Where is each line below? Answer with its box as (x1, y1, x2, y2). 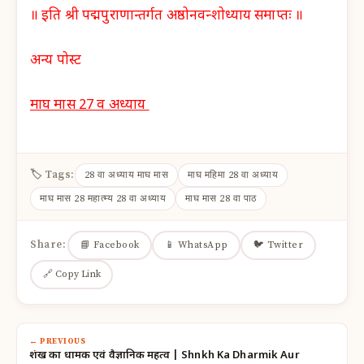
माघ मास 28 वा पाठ (185, 192, 257, 205)
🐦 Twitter (253, 239, 303, 252)
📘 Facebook (80, 239, 140, 252)
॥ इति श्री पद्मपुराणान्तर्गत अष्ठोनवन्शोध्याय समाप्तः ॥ (30, 7, 304, 26)
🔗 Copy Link (42, 268, 101, 281)
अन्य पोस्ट (30, 52, 82, 71)
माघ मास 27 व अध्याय (30, 96, 149, 115)
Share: (30, 238, 66, 252)
